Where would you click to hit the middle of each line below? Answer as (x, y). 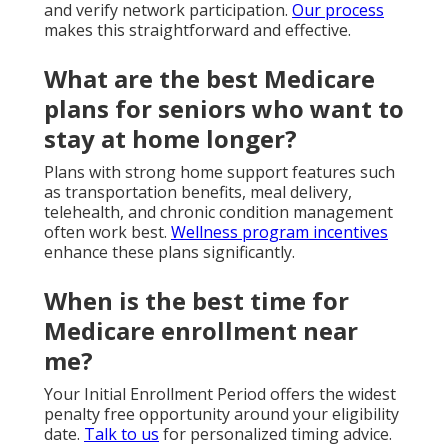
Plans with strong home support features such (219, 172)
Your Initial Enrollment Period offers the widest (220, 394)
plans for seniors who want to (224, 109)
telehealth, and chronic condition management (218, 212)
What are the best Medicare (209, 79)
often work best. (107, 232)
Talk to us (121, 434)
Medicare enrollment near (201, 331)
